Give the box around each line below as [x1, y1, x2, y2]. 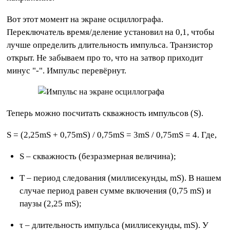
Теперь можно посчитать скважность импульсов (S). [7, 108, 204, 119]
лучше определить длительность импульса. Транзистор [7, 40, 214, 50]
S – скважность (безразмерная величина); [20, 151, 177, 162]
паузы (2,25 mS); [20, 199, 82, 209]
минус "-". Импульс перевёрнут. [7, 66, 127, 76]
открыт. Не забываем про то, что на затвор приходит [7, 53, 203, 63]
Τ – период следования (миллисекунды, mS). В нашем [20, 173, 222, 183]
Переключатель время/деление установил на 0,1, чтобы [7, 27, 215, 37]
